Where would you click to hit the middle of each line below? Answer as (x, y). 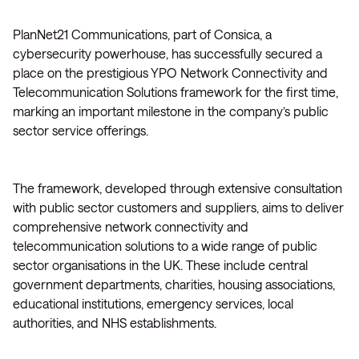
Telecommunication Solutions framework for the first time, (175, 92)
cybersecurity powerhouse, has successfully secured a (167, 53)
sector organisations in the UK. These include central (160, 265)
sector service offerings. (81, 130)
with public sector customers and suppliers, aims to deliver (178, 207)
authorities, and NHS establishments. (115, 323)
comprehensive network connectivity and (131, 226)
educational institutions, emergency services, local (153, 303)
